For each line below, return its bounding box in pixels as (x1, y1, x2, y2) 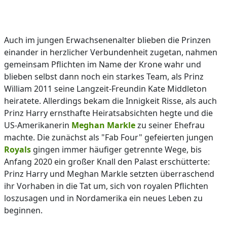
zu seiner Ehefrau (135, 120, 205, 131)
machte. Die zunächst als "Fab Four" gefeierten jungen (4, 132, 213, 143)
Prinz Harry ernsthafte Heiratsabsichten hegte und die (4, 107, 213, 119)
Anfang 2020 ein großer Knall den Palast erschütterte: (4, 156, 210, 167)
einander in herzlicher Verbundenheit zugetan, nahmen (4, 47, 217, 58)
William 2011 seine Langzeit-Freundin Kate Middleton (4, 83, 207, 94)
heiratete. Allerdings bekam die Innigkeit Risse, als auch (4, 95, 217, 106)
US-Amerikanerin (4, 120, 71, 131)
